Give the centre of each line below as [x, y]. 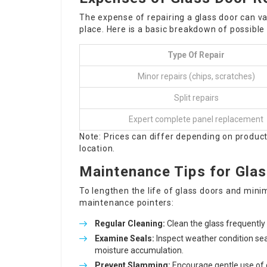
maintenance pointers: [127, 203]
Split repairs [196, 98]
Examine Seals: [125, 238]
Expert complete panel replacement [196, 119]
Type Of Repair [196, 55]
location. [97, 148]
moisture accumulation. [139, 250]
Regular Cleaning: [130, 223]
